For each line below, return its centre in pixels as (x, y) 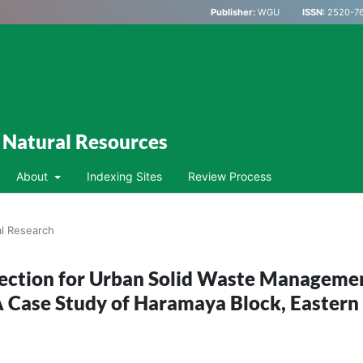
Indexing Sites (124, 176)
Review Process (229, 176)
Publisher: (233, 12)
